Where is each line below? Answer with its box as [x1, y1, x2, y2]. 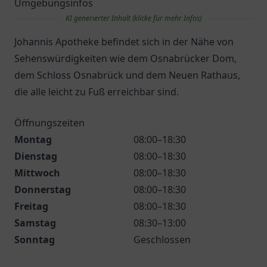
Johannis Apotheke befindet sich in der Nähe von [14, 35, 234, 48]
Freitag [14, 200, 48, 213]
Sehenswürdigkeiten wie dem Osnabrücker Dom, [14, 52, 237, 65]
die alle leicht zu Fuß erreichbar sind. [14, 85, 179, 98]
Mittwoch [14, 166, 60, 179]
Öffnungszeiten [14, 116, 85, 129]
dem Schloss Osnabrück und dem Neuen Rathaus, [14, 69, 240, 82]
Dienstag [14, 150, 57, 163]
